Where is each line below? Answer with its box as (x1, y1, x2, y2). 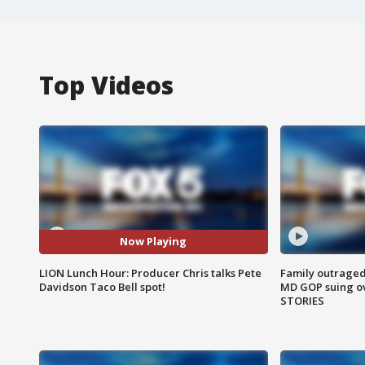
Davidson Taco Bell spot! (39, 279, 165, 294)
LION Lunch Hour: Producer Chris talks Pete (39, 265, 262, 280)
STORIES (279, 292, 324, 308)
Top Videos (39, 68, 174, 102)
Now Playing (120, 234, 187, 249)
